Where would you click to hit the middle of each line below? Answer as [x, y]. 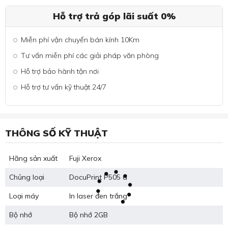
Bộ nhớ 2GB [89, 215]
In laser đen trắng [98, 196]
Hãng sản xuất [33, 159]
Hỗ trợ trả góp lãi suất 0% [114, 16]
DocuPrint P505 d [98, 177]
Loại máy [24, 196]
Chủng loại [27, 177]
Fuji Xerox [85, 159]
